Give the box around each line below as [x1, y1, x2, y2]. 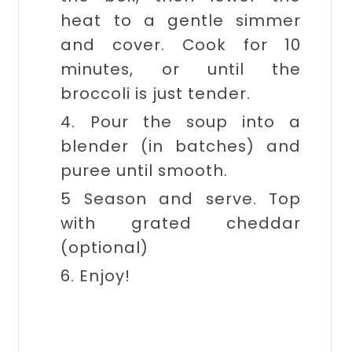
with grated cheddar [60, 211, 302, 234]
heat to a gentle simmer [60, 9, 302, 31]
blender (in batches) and [60, 134, 302, 157]
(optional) [60, 236, 149, 258]
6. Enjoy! [60, 264, 131, 287]
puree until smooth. [60, 159, 229, 181]
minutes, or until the [60, 57, 302, 80]
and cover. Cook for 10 [60, 33, 302, 56]
